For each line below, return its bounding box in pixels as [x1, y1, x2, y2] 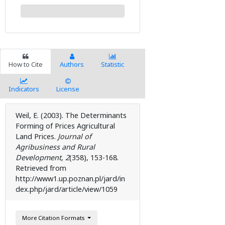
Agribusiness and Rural [16, 142, 95, 152]
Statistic [101, 60, 124, 69]
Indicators [9, 84, 39, 94]
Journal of [58, 132, 91, 142]
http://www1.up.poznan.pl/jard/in [16, 174, 125, 184]
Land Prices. [16, 132, 58, 142]
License [56, 84, 79, 94]
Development [16, 153, 61, 163]
